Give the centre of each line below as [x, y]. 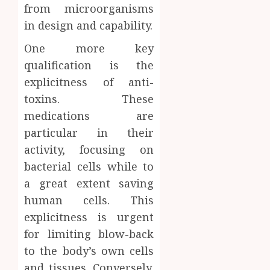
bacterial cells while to [89, 166]
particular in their [89, 132]
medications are [89, 115]
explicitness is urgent [89, 217]
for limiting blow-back [89, 234]
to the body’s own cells [89, 250]
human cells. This [89, 200]
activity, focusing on [89, 149]
